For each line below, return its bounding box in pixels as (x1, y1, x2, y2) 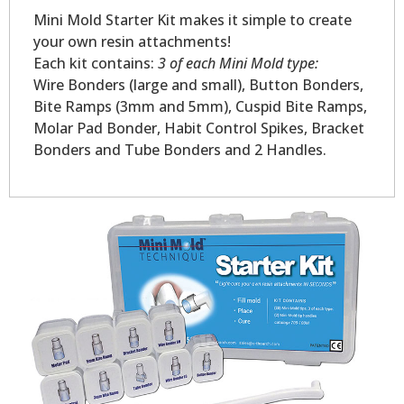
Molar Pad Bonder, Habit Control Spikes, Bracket (32, 118, 364, 139)
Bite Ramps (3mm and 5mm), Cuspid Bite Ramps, (32, 96, 367, 117)
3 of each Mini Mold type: (153, 53, 318, 74)
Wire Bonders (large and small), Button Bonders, (32, 75, 363, 96)
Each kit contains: (32, 53, 154, 74)
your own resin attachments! (32, 32, 231, 52)
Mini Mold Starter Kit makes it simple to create (32, 10, 352, 31)
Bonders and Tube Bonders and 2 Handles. (32, 140, 326, 161)
